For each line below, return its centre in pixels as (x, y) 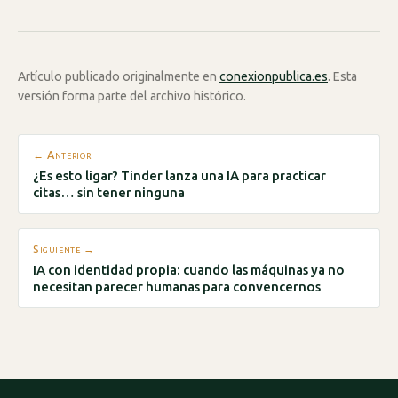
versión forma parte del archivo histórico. (132, 96)
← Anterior (62, 155)
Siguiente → (64, 249)
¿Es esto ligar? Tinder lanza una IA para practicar (179, 176)
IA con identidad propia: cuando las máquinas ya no (189, 270)
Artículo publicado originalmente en (119, 76)
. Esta (342, 76)
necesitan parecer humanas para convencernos (177, 287)
